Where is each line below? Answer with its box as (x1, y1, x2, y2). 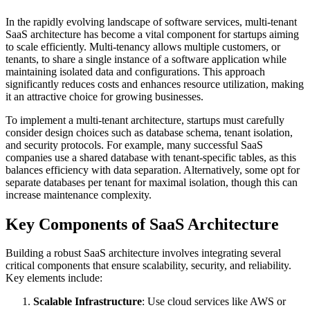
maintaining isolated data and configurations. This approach (6, 65, 265, 77)
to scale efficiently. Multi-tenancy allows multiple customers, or (6, 40, 280, 53)
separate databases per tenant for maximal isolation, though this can (6, 176, 298, 188)
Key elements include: (6, 272, 102, 284)
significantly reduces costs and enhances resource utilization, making (6, 77, 304, 90)
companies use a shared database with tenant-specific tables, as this (6, 151, 296, 163)
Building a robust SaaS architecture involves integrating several (6, 247, 281, 259)
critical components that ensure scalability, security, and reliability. (6, 259, 291, 272)
